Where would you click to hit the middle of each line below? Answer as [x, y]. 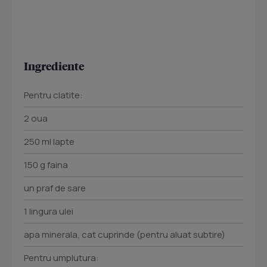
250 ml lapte [49, 142]
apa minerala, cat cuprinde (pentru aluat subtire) [125, 235]
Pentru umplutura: [61, 258]
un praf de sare [55, 188]
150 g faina [46, 165]
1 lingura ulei [49, 212]
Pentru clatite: [53, 95]
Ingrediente [54, 66]
